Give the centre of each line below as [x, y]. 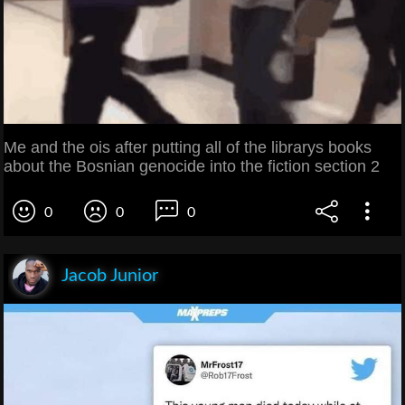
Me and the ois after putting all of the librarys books [188, 147]
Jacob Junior [110, 275]
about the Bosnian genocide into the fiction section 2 [192, 166]
